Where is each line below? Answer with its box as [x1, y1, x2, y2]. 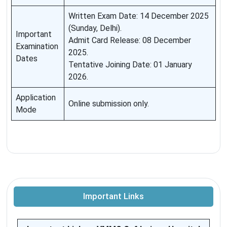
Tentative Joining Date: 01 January [68, 60, 192, 70]
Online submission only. [68, 99, 149, 109]
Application [16, 93, 56, 103]
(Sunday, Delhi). [68, 23, 122, 33]
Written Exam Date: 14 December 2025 [68, 11, 209, 21]
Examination [16, 42, 58, 52]
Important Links [83, 192, 144, 202]
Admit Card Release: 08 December [68, 35, 191, 46]
